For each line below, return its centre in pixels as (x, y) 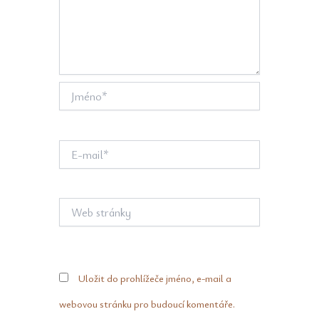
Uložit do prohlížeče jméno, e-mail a (155, 278)
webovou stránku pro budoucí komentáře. (147, 303)
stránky (74, 219)
